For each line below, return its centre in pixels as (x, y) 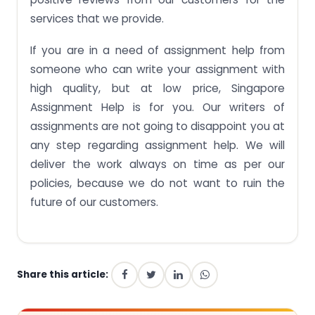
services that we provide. (97, 18)
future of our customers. (94, 202)
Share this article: (63, 274)
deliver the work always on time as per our (157, 164)
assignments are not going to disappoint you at (157, 126)
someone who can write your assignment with (157, 69)
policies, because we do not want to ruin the (157, 183)
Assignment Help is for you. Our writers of (157, 107)
